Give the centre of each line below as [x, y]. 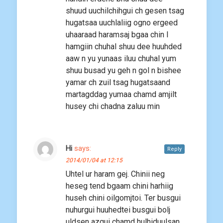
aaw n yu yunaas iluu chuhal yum [121, 59]
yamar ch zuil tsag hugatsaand [118, 83]
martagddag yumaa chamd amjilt [121, 95]
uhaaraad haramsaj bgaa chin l [117, 35]
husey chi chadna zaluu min [113, 107]
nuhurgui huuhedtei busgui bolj [118, 210]
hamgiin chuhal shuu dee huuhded [124, 47]
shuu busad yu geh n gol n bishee [123, 71]
